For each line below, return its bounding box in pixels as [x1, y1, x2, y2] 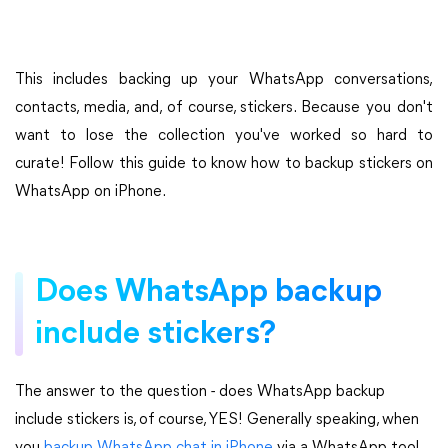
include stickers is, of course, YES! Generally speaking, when [15, 412, 419, 428]
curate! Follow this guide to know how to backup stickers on [15, 156, 433, 172]
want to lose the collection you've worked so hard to [15, 128, 433, 144]
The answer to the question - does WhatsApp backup [15, 384, 385, 400]
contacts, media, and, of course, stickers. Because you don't [15, 100, 433, 116]
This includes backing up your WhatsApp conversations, [15, 72, 433, 88]
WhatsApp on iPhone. [15, 184, 166, 200]
